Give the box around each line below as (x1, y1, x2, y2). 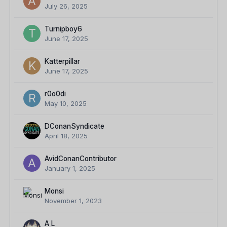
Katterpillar (45, 57, 80, 66)
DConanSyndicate (45, 122, 104, 131)
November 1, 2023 (45, 197, 102, 205)
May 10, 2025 (45, 99, 87, 108)
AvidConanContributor (45, 155, 117, 163)
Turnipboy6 (45, 25, 82, 33)
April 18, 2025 (45, 132, 88, 140)
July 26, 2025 (45, 2, 88, 11)
